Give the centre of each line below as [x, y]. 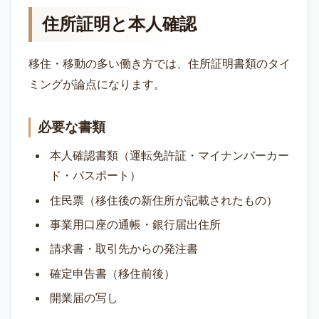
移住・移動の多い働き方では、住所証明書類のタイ [159, 64]
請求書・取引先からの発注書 [124, 249]
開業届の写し [84, 298]
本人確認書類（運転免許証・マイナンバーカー [169, 156]
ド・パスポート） [95, 176]
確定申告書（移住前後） [112, 273]
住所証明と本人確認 [119, 25]
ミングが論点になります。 [97, 85]
